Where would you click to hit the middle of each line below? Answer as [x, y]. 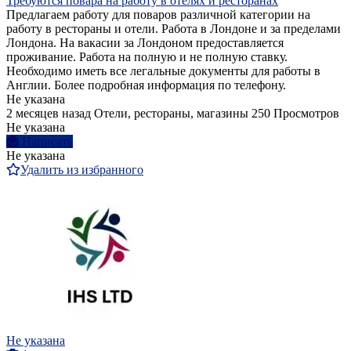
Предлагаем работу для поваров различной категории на [158, 15]
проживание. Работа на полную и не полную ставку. [147, 57]
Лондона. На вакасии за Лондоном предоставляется [145, 43]
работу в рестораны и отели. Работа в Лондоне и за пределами [174, 29]
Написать [47, 142]
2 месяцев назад [49, 114]
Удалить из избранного [82, 170]
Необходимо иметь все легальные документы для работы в [163, 71]
